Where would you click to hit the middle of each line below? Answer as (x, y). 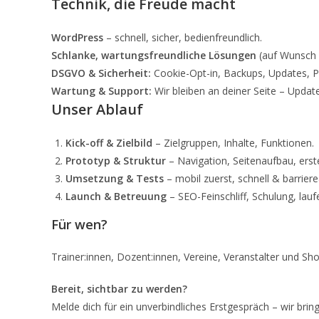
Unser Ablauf (97, 109)
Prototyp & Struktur (116, 161)
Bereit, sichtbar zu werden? (119, 289)
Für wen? (79, 224)
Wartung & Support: (101, 91)
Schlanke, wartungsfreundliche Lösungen (154, 55)
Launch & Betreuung (116, 196)
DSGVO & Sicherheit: (101, 73)
